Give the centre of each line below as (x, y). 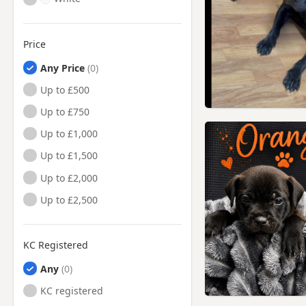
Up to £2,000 (69, 178)
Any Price (63, 68)
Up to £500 (65, 89)
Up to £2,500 (69, 199)
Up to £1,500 (69, 156)
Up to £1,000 (69, 134)
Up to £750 (65, 111)
